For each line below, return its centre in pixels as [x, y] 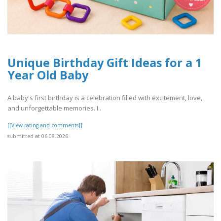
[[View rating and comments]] [45, 125]
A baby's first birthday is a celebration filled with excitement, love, [105, 97]
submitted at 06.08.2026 [38, 136]
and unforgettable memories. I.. [54, 108]
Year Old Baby [48, 75]
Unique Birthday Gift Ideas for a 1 [105, 62]
